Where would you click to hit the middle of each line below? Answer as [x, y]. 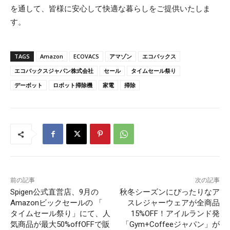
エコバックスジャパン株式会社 [54, 71]
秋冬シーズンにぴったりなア [169, 192]
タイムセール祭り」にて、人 [60, 214]
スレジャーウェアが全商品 [173, 203]
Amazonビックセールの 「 [56, 203]
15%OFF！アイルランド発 [175, 214]
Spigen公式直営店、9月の [54, 192]
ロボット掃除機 [73, 85]
